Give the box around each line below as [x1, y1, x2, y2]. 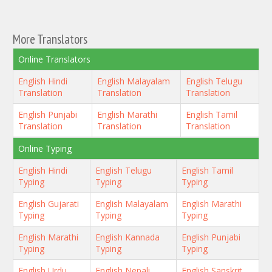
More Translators [13, 31, 87, 47]
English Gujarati [18, 198, 79, 209]
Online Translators [18, 53, 90, 65]
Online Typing [18, 143, 72, 154]
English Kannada [95, 231, 160, 243]
